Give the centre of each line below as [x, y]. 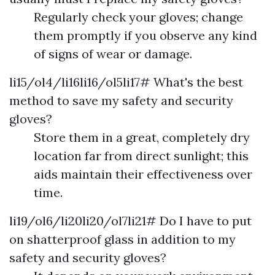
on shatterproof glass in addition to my [122, 239]
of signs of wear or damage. [113, 54]
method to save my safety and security [121, 100]
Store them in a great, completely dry [142, 137]
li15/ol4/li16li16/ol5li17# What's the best [126, 82]
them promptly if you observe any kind [145, 35]
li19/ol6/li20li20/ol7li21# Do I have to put [130, 221]
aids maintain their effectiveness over [143, 174]
